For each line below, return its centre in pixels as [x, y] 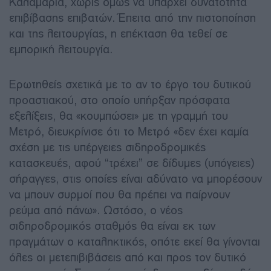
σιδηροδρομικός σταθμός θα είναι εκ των [112, 226]
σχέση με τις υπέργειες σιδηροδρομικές [107, 147]
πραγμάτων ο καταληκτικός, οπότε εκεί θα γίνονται [135, 241]
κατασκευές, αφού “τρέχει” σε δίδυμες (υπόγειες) [132, 163]
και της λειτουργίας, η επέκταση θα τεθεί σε [118, 33]
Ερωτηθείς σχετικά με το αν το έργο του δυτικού [130, 84]
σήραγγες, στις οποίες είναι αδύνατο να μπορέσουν [135, 178]
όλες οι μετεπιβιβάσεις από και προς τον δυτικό [128, 257]
